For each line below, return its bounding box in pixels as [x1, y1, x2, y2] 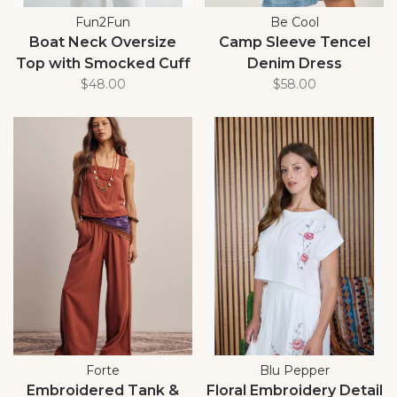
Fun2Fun [75, 13, 130, 30]
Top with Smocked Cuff [15, 54, 191, 72]
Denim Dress [246, 54, 342, 72]
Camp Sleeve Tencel [218, 33, 370, 51]
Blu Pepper [259, 362, 330, 378]
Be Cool [269, 13, 319, 30]
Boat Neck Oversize [29, 33, 176, 51]
